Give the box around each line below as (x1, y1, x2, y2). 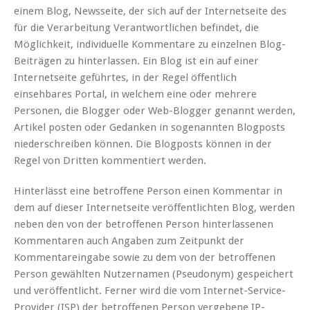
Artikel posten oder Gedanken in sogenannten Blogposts (14, 121, 285, 134)
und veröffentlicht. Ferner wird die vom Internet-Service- (14, 284, 286, 298)
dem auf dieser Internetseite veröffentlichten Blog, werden (14, 201, 295, 215)
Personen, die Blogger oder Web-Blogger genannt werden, (14, 104, 295, 118)
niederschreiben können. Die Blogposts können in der (14, 138, 272, 151)
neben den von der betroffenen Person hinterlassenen (14, 218, 273, 231)
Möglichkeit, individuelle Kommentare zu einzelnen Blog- (14, 38, 286, 51)
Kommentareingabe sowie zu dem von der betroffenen (14, 251, 275, 264)
